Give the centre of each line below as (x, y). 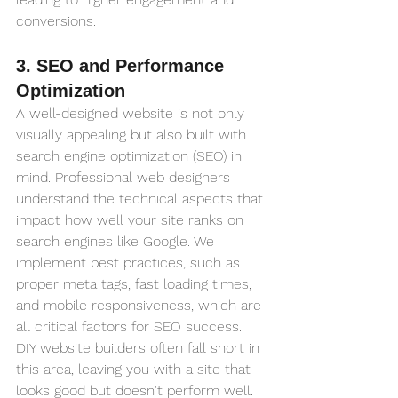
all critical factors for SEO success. (131, 327)
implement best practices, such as (130, 263)
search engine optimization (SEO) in (131, 156)
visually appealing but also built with (133, 135)
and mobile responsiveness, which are (141, 306)
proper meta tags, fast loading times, (136, 284)
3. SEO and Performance (123, 66)
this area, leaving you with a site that (135, 370)
